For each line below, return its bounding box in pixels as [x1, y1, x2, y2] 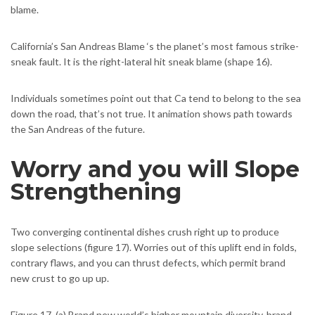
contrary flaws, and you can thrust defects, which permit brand [11, 257, 285, 269]
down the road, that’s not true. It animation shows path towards [11, 108, 292, 120]
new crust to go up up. [11, 272, 109, 285]
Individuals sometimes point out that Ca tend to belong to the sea [11, 92, 301, 105]
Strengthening [11, 178, 181, 206]
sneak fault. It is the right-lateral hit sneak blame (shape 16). [11, 56, 272, 68]
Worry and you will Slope [11, 155, 300, 184]
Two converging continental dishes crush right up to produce [11, 226, 279, 238]
